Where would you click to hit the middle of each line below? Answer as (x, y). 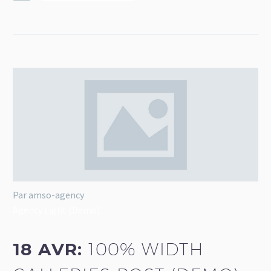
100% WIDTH (146, 249)
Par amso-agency (48, 194)
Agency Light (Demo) (56, 210)
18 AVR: (51, 250)
